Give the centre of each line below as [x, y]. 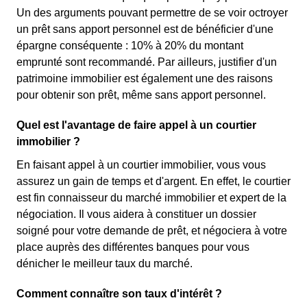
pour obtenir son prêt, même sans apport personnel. [141, 95]
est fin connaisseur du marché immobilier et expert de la [151, 198]
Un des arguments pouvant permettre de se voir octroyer [152, 13]
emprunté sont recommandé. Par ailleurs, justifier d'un [147, 62]
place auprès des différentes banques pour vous [133, 247]
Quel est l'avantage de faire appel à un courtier [136, 125]
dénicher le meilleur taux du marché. [105, 263]
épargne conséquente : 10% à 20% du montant [130, 46]
